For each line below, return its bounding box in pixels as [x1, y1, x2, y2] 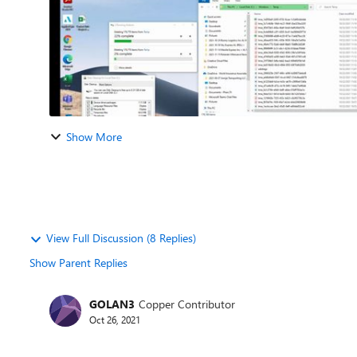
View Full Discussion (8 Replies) [46, 230, 196, 245]
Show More [66, 129, 122, 144]
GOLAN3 [89, 296, 135, 312]
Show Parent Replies [29, 255, 127, 270]
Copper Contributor [139, 296, 235, 312]
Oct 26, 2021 [89, 312, 140, 326]
